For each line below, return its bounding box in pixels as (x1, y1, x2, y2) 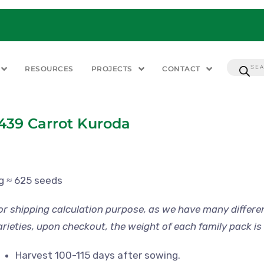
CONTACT (162, 64, 200, 74)
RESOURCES (25, 64, 74, 74)
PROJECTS (91, 64, 133, 74)
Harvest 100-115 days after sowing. (15, 249, 181, 261)
